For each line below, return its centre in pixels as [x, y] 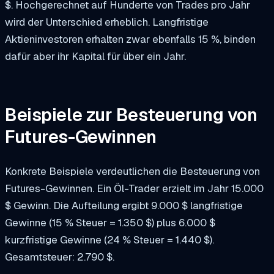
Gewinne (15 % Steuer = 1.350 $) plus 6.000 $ [110, 222]
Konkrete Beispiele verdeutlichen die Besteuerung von [132, 171]
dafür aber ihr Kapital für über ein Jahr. [95, 57]
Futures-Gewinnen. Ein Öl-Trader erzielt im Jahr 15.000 [134, 188]
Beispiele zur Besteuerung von [131, 115]
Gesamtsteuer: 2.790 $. [60, 257]
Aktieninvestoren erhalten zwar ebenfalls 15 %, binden [130, 39]
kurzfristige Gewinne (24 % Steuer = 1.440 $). [109, 239]
